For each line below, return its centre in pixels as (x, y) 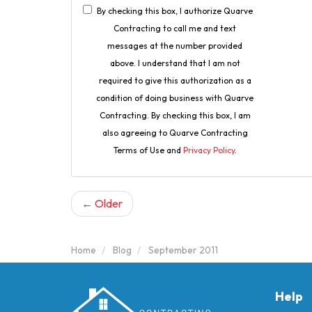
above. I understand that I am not (175, 63)
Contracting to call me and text (175, 28)
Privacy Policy (209, 150)
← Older (102, 203)
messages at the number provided (175, 46)
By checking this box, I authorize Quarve (175, 11)
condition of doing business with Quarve (175, 98)
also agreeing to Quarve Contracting (175, 133)
